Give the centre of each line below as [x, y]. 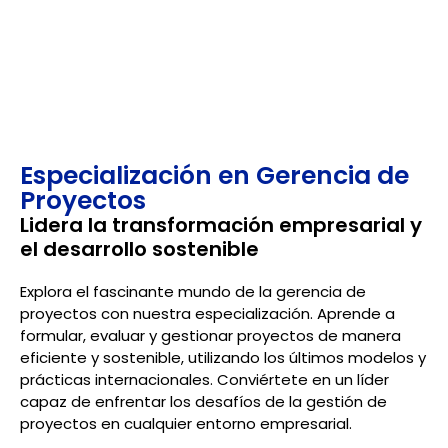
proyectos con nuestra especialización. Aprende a [207, 313]
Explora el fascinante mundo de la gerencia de [193, 291]
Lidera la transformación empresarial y [221, 224]
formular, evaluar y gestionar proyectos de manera [210, 335]
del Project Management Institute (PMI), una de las [219, 13]
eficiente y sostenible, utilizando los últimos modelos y [223, 357]
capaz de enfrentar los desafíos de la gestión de [203, 401]
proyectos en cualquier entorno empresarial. [186, 423]
